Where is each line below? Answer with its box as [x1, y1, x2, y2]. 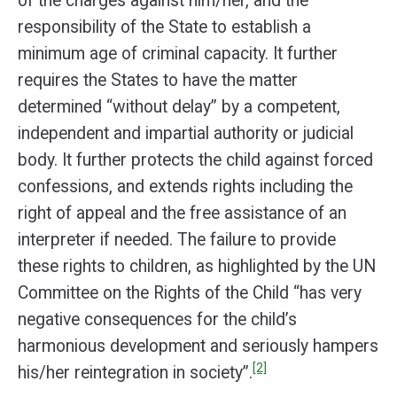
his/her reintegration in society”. [18, 362, 253, 383]
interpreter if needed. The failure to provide [18, 230, 336, 250]
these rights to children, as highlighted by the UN [18, 256, 376, 276]
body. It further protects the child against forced [18, 150, 373, 170]
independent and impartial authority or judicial [18, 123, 354, 144]
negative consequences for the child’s [18, 309, 297, 330]
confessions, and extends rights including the [18, 176, 353, 197]
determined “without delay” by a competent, [18, 97, 340, 117]
